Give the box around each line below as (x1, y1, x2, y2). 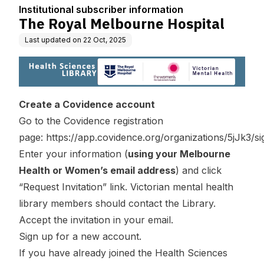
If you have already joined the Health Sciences (19, 247, 227, 259)
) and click (176, 164, 222, 177)
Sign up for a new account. (19, 230, 144, 243)
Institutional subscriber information (19, 4, 183, 15)
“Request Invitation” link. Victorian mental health (19, 181, 233, 193)
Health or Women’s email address (19, 164, 176, 177)
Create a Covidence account (19, 98, 155, 111)
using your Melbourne (128, 148, 230, 160)
